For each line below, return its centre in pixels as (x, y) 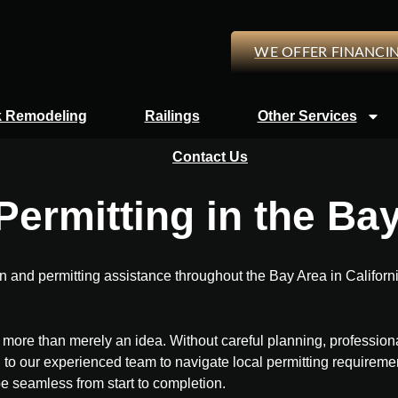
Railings (172, 116)
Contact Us (210, 157)
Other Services (307, 116)
